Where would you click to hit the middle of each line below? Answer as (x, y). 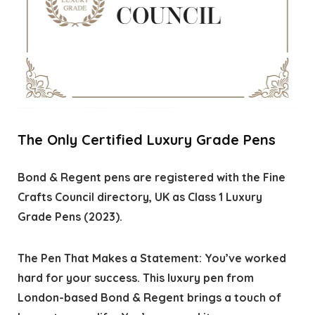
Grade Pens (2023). (70, 216)
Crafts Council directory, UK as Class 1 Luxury (140, 197)
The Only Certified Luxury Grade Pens (146, 139)
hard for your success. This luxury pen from (135, 277)
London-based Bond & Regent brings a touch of (149, 297)
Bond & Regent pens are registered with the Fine (151, 177)
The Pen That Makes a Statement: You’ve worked (152, 258)
